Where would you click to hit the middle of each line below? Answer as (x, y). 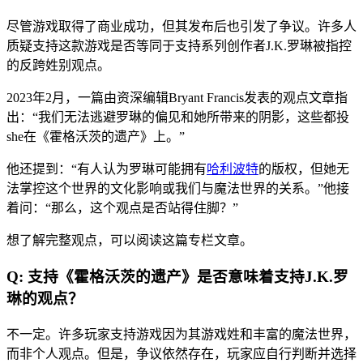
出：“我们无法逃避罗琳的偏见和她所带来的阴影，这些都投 (178, 117)
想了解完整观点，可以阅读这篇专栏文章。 (130, 241)
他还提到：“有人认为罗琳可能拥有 (107, 169)
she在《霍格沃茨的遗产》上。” (96, 137)
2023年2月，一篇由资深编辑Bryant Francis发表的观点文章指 (177, 98)
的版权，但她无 (304, 169)
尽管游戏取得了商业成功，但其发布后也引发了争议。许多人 (181, 27)
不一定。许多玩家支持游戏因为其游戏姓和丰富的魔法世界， (181, 334)
